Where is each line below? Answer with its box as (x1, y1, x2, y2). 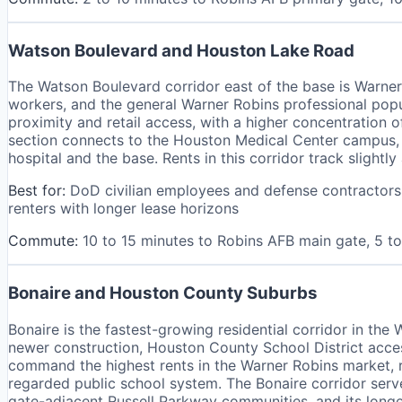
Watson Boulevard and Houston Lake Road (8, 39, 354, 61)
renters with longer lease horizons (8, 199, 239, 218)
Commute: (8, 232, 78, 250)
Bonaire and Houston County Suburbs (8, 283, 318, 304)
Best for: (8, 181, 66, 200)
